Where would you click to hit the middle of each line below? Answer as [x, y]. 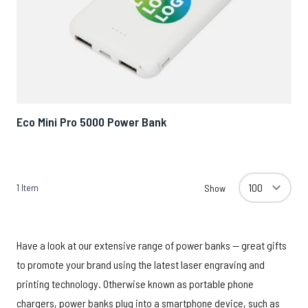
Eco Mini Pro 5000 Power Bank [92, 122]
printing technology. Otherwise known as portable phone [135, 284]
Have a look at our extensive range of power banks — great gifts [152, 245]
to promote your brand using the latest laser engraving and [141, 264]
